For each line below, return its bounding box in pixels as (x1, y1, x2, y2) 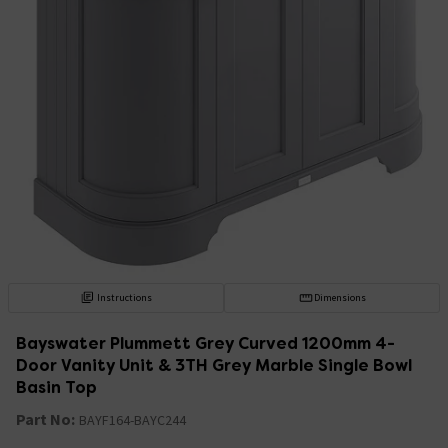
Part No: (16, 408, 75, 429)
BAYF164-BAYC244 (79, 410, 186, 429)
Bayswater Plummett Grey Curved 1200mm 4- (16, 332, 395, 354)
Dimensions (313, 290, 366, 304)
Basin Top (16, 376, 97, 398)
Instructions (97, 290, 153, 304)
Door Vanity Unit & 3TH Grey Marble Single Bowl (16, 354, 412, 376)
